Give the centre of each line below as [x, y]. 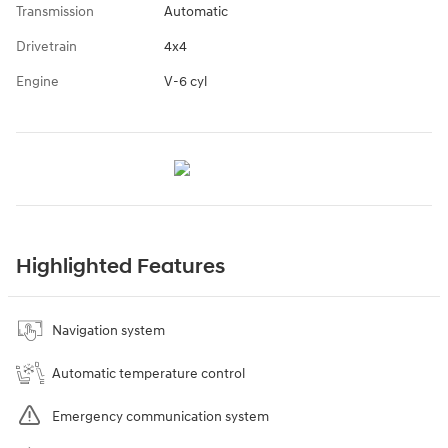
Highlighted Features [120, 266]
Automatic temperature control [148, 373]
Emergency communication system [160, 416]
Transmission [55, 11]
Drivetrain [46, 46]
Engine [37, 81]
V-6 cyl [185, 81]
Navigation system [108, 330]
